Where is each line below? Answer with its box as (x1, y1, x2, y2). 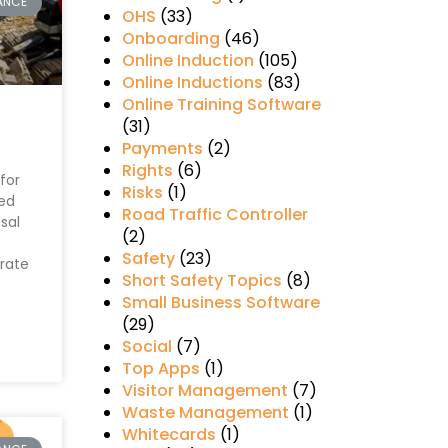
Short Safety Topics (121, 269, 282, 293)
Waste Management (121, 401, 289, 425)
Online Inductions (121, 71, 263, 95)
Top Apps (121, 357, 200, 381)
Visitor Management (121, 379, 288, 403)
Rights (121, 159, 173, 183)
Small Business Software (121, 291, 320, 315)
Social (121, 335, 172, 359)
